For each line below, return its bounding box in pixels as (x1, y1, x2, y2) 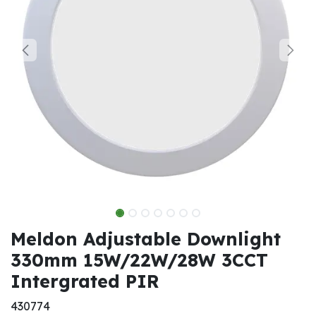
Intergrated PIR (11, 270, 159, 292)
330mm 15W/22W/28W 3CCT (11, 249, 268, 271)
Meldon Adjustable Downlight (11, 228, 281, 250)
